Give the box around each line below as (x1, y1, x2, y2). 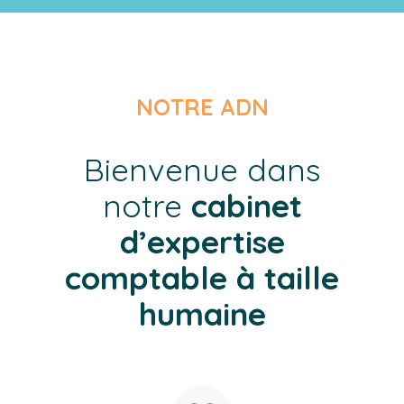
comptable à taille (65, 258, 339, 298)
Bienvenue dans (83, 150, 321, 190)
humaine (138, 294, 266, 335)
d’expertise (119, 222, 285, 262)
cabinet (190, 186, 302, 226)
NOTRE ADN (135, 93, 269, 122)
